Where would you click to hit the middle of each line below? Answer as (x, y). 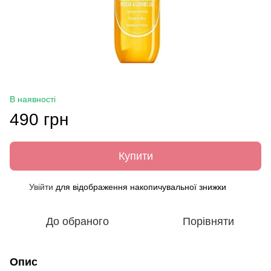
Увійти (41, 187)
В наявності (33, 99)
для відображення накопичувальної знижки (140, 187)
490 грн (39, 119)
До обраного (77, 221)
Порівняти (208, 221)
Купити (135, 156)
